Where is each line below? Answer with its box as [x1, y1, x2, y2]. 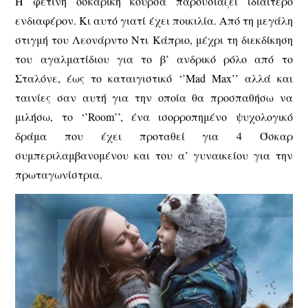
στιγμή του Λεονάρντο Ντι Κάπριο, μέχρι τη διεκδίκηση [15, 32, 293, 47]
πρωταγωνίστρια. [15, 166, 103, 181]
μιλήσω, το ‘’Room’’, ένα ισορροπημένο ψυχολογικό [15, 109, 293, 124]
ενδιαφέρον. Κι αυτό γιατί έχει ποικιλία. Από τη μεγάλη [15, 12, 293, 27]
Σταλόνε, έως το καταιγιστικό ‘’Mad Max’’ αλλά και [15, 70, 293, 85]
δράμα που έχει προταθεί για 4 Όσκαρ [15, 128, 293, 143]
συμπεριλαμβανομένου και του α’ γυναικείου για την [15, 147, 293, 162]
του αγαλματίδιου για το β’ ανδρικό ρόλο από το [15, 51, 293, 66]
